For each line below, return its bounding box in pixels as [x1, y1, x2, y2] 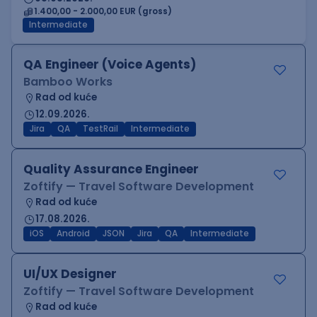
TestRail [83, 123, 118, 134]
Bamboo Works [23, 74, 113, 90]
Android [57, 228, 90, 239]
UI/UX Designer [23, 265, 117, 282]
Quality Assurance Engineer [23, 161, 199, 178]
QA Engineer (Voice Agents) [23, 56, 196, 73]
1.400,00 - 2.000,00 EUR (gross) [34, 6, 172, 17]
